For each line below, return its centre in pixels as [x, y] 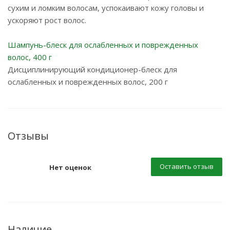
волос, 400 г [30, 57]
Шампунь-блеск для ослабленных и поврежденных [103, 45]
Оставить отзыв [187, 166]
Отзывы [28, 136]
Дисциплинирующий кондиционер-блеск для [92, 69]
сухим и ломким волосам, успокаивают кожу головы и [106, 8]
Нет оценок [70, 167]
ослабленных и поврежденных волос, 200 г [88, 82]
